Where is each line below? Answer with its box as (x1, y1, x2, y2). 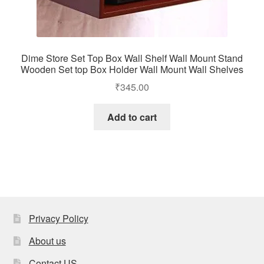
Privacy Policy (28, 212, 88, 226)
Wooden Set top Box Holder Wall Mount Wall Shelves (21, 62, 243, 76)
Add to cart (107, 110, 157, 124)
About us (28, 234, 66, 248)
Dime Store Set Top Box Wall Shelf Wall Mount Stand (21, 51, 243, 65)
